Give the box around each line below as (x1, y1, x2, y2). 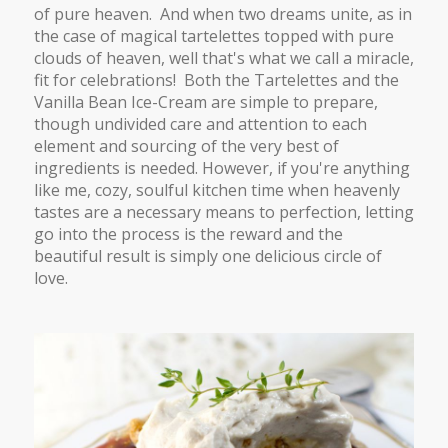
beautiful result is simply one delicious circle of (33, 245, 382, 268)
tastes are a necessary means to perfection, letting (33, 201, 414, 224)
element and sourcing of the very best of (33, 135, 339, 158)
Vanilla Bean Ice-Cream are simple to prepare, (33, 91, 378, 114)
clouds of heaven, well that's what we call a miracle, (33, 47, 414, 70)
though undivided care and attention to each (33, 113, 367, 136)
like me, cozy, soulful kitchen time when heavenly (33, 179, 400, 202)
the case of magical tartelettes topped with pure (33, 25, 394, 48)
